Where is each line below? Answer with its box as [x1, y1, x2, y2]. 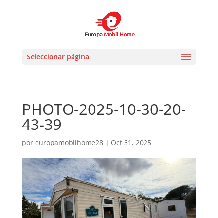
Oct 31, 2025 [110, 138, 151, 147]
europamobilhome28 [35, 138, 103, 147]
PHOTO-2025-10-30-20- [21, 99, 186, 119]
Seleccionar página [26, 52, 89, 61]
